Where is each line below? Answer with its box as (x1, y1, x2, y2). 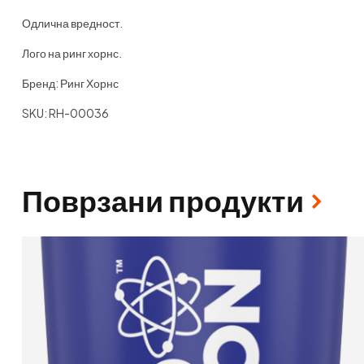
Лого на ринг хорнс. (22, 45, 122, 60)
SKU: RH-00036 (22, 105, 109, 120)
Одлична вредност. (22, 15, 123, 30)
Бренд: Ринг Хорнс (22, 75, 119, 90)
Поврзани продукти (22, 182, 304, 219)
